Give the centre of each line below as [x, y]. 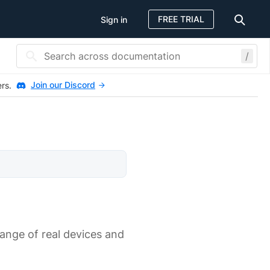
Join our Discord [63, 85]
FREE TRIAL [181, 19]
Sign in [114, 19]
